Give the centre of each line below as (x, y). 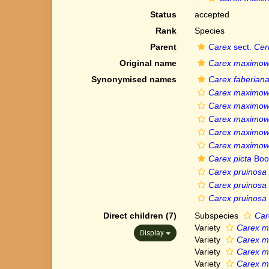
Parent (163, 47)
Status (163, 14)
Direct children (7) (140, 216)
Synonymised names (134, 79)
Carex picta (230, 159)
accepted (212, 14)
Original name (148, 63)
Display (153, 233)
